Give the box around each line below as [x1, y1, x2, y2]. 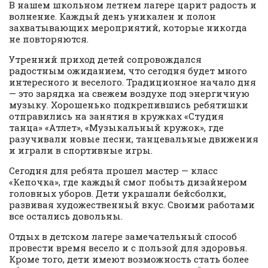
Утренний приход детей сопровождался [9, 53, 202, 65]
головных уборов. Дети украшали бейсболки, [9, 187, 226, 199]
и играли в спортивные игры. [9, 144, 153, 156]
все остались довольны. [9, 209, 123, 222]
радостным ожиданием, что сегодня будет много [9, 64, 247, 77]
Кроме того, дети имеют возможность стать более [9, 252, 249, 265]
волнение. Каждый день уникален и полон [9, 10, 216, 22]
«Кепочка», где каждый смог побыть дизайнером [9, 175, 247, 188]
